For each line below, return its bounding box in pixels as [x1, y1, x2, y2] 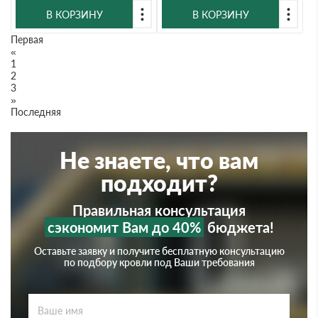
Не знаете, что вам [60, 146, 258, 174]
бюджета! [203, 219, 274, 236]
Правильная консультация [72, 202, 246, 219]
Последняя [11, 106, 61, 118]
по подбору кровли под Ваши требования [63, 256, 255, 268]
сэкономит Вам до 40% [47, 219, 201, 236]
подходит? [100, 169, 218, 197]
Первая [11, 33, 43, 45]
